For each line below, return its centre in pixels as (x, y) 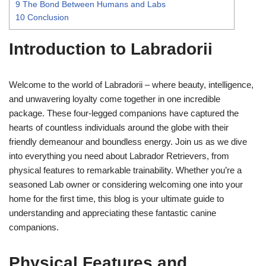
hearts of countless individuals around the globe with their (119, 127)
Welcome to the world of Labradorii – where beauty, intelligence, (131, 84)
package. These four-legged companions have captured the (124, 113)
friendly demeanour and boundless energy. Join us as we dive (128, 141)
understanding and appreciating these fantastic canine (113, 213)
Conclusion (47, 17)
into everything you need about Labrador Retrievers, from (119, 156)
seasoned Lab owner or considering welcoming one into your (126, 184)
